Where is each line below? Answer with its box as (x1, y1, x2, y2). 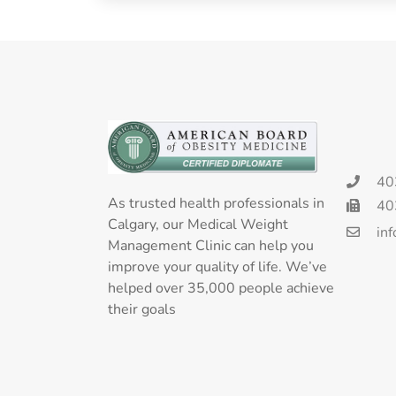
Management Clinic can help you (108, 235, 314, 255)
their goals (108, 299, 176, 319)
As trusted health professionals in (108, 193, 324, 213)
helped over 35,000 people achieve (108, 278, 334, 298)
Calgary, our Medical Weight (108, 214, 288, 234)
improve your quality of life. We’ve (108, 256, 327, 277)
